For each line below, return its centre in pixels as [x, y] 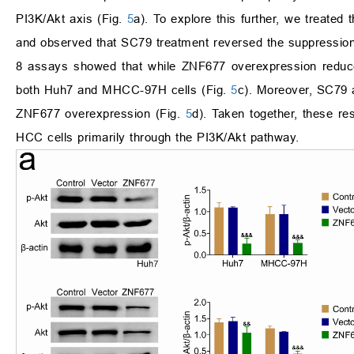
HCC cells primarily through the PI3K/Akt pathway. [158, 137]
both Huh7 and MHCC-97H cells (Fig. [124, 90]
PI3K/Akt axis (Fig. [72, 19]
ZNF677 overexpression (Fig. [101, 114]
